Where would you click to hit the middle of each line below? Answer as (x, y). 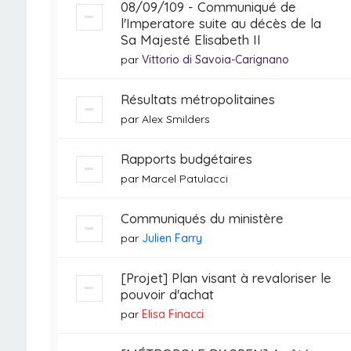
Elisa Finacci (172, 314)
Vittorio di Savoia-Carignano (215, 60)
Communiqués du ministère (202, 218)
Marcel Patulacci (185, 179)
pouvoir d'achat (167, 294)
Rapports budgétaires (186, 159)
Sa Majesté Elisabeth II (190, 40)
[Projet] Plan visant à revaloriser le (226, 278)
